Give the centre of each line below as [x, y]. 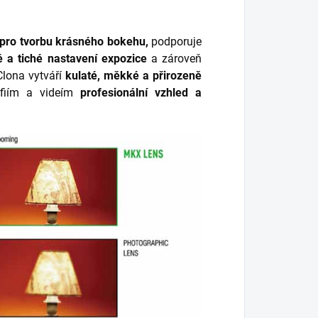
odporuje [180, 41]
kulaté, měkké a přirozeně [133, 75]
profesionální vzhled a [141, 92]
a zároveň [174, 58]
